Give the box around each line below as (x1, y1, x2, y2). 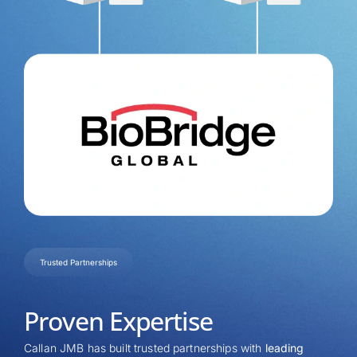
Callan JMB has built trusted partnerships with (24, 340, 262, 355)
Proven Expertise (24, 303, 214, 338)
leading (265, 340, 304, 355)
